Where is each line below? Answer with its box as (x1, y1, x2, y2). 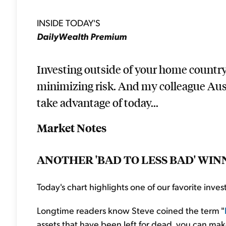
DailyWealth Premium (37, 30, 127, 42)
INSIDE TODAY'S (37, 17, 100, 28)
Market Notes (37, 120, 106, 135)
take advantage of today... (37, 95, 158, 109)
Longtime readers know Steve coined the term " (37, 204, 224, 216)
